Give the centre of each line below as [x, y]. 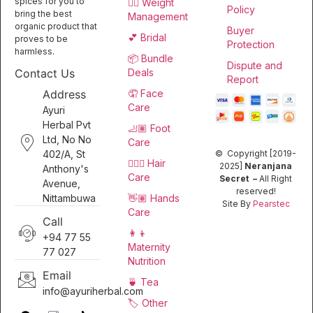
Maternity [149, 247]
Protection [251, 44]
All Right [275, 179]
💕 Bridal [147, 37]
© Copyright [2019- [256, 154]
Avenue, [61, 184]
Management [158, 16]
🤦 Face [146, 93]
